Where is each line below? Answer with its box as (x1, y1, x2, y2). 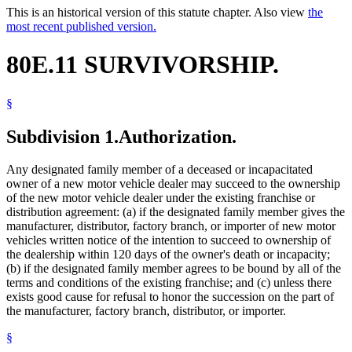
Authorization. (119, 126, 236, 147)
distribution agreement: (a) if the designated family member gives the (6, 205, 345, 219)
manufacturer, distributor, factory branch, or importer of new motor (6, 219, 335, 233)
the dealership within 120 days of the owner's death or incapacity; (6, 247, 330, 262)
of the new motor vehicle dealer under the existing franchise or (6, 191, 315, 205)
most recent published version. (6, 19, 156, 33)
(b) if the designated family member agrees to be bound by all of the (6, 262, 341, 276)
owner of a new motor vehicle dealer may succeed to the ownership (6, 177, 340, 191)
